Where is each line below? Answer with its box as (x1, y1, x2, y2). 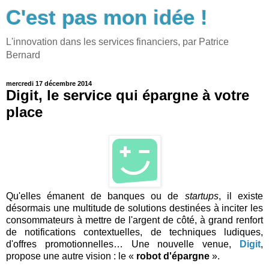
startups (184, 190, 219, 201)
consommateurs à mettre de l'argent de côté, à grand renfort (6, 214, 263, 225)
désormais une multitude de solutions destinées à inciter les (6, 202, 263, 213)
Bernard (6, 50, 40, 60)
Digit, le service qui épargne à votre (6, 87, 249, 103)
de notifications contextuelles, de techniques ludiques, (6, 226, 263, 237)
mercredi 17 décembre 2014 (6, 80, 92, 87)
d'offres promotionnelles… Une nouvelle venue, (6, 238, 240, 249)
